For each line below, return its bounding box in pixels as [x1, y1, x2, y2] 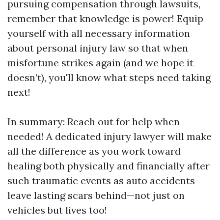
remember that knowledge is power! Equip [7, 12, 203, 25]
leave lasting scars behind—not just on [7, 189, 185, 201]
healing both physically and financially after [7, 160, 210, 172]
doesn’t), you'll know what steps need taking [7, 71, 211, 83]
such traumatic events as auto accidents [7, 174, 195, 187]
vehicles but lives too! [7, 204, 107, 216]
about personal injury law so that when [7, 42, 188, 54]
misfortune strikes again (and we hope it [7, 56, 193, 69]
